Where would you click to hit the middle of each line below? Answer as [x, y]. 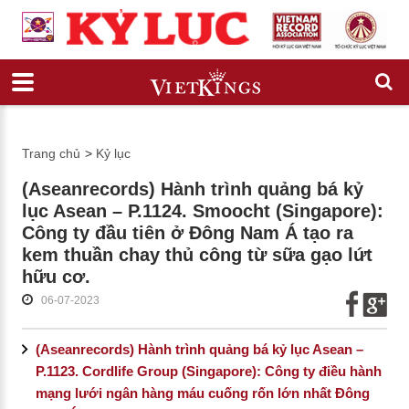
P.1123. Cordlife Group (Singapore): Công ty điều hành [208, 371]
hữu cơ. [56, 277]
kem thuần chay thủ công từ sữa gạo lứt [197, 255]
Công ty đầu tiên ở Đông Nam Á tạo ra [187, 233]
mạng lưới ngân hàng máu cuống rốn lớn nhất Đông [202, 393]
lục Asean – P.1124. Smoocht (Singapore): [202, 211]
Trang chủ [51, 153]
